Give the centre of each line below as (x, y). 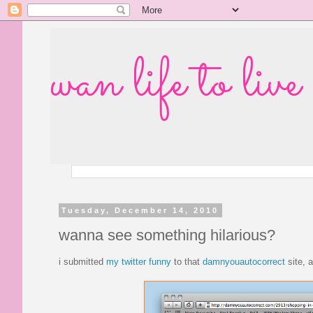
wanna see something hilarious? (167, 235)
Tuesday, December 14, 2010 (140, 210)
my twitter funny (139, 261)
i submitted (82, 261)
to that (187, 261)
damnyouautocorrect (244, 261)
